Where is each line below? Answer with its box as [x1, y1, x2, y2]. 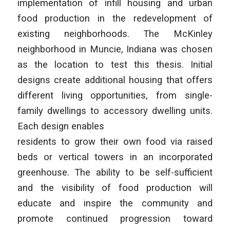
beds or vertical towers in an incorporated [17, 151, 213, 163]
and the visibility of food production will [17, 182, 213, 194]
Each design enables [17, 121, 104, 132]
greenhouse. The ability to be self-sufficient [17, 167, 213, 178]
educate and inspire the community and [17, 198, 213, 209]
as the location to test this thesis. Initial [17, 59, 213, 70]
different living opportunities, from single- [17, 90, 213, 101]
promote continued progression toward [17, 213, 213, 224]
